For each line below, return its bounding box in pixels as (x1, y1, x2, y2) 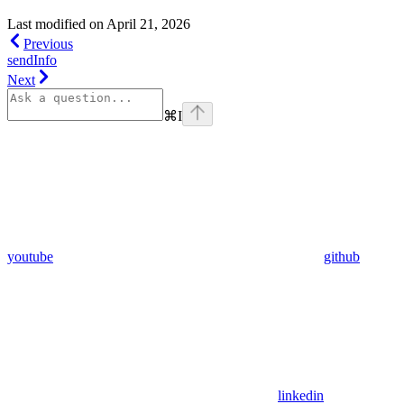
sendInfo (7, 52, 57, 69)
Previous (23, 36, 73, 52)
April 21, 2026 (106, 16, 190, 32)
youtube (7, 249, 53, 265)
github (324, 249, 360, 265)
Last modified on (7, 16, 104, 32)
